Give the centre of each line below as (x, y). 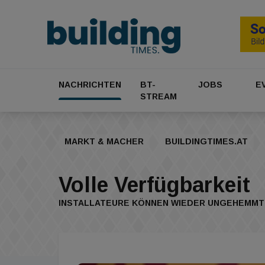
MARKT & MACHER (104, 142)
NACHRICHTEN (90, 85)
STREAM (159, 97)
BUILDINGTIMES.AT (206, 142)
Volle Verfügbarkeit (154, 185)
